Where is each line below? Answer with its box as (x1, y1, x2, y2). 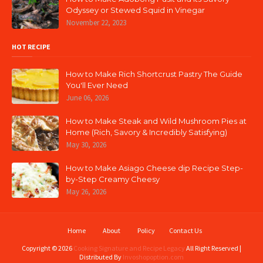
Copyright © (22, 244, 58, 252)
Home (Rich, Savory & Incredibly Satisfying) (66, 127, 227, 137)
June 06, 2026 (66, 93, 109, 103)
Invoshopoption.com (123, 252, 184, 261)
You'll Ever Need (66, 80, 128, 90)
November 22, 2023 (66, 18, 126, 28)
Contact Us (168, 226, 202, 235)
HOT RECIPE (12, 42, 50, 51)
